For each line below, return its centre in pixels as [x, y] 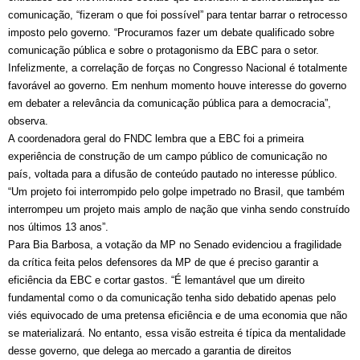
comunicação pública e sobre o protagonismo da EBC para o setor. [164, 51]
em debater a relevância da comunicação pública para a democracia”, [170, 104]
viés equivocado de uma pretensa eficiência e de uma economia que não [178, 316]
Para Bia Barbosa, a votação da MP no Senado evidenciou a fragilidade [175, 245]
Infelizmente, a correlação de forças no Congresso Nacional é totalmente [178, 68]
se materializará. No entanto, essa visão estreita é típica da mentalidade [177, 333]
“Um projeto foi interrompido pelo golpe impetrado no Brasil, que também [176, 192]
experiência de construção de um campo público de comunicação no [168, 157]
